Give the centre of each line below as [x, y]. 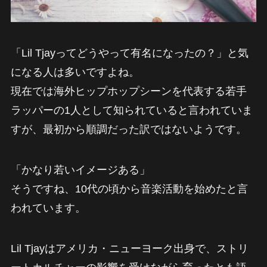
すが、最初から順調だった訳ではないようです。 [128, 130]
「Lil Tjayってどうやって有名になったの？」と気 [129, 53]
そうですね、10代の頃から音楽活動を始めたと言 [129, 189]
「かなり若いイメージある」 [80, 170]
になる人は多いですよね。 [75, 72]
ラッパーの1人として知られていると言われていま [131, 111]
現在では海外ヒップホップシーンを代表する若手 [128, 91]
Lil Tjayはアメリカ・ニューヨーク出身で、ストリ [129, 248]
